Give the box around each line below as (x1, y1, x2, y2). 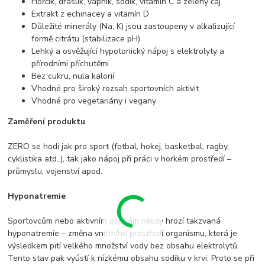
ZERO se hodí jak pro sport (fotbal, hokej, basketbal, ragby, (8, 141, 230, 153)
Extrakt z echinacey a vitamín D (31, 8, 150, 20)
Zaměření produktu (8, 116, 86, 128)
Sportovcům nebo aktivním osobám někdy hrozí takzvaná (8, 215, 221, 227)
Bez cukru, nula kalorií (31, 70, 115, 82)
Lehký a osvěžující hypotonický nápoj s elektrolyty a (31, 46, 225, 57)
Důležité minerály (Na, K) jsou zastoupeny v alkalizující (31, 21, 235, 33)
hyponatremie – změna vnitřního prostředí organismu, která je (8, 228, 238, 240)
